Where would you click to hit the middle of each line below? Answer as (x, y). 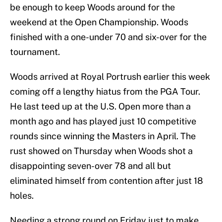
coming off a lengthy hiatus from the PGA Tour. (105, 92)
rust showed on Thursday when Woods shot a (101, 151)
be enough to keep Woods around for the (92, 7)
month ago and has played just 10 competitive (103, 121)
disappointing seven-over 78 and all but (90, 166)
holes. (22, 196)
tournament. (35, 52)
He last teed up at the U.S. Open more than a (100, 107)
